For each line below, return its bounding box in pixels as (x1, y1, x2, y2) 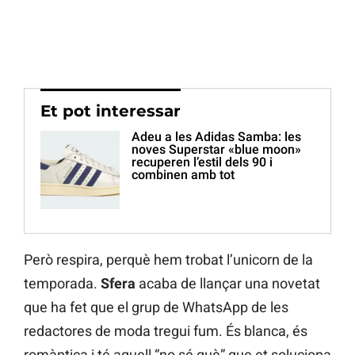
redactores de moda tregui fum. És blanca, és (24, 323, 307, 340)
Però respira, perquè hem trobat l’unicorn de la (24, 251, 313, 269)
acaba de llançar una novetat (136, 275, 320, 292)
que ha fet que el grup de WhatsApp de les (24, 299, 288, 316)
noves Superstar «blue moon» (132, 142, 301, 158)
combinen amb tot (132, 167, 235, 183)
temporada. (24, 275, 101, 292)
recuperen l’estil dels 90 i (132, 155, 273, 170)
